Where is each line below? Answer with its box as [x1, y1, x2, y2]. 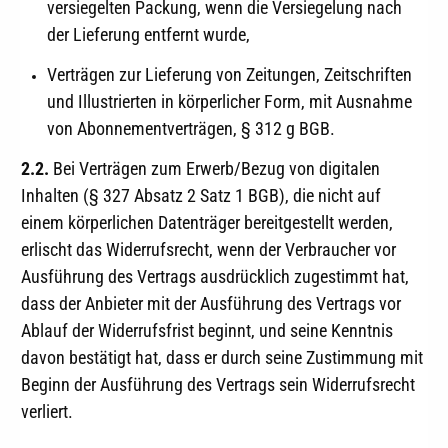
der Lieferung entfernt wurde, [46, 24, 250, 46]
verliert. [21, 400, 73, 422]
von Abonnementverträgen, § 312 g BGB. [46, 117, 335, 139]
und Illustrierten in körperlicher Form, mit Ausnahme [46, 90, 412, 112]
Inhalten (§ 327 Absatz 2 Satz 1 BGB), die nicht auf [21, 184, 381, 206]
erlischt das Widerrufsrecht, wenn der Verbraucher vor [21, 238, 396, 260]
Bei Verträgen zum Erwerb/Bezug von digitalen [49, 157, 380, 179]
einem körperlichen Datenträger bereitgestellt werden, [21, 211, 393, 233]
